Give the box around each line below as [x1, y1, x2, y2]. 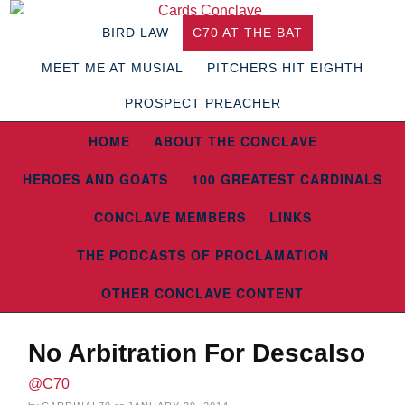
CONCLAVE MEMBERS [93, 208, 246, 226]
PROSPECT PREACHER [124, 96, 281, 110]
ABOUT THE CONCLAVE [153, 132, 317, 150]
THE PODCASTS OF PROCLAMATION [76, 246, 329, 264]
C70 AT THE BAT [193, 25, 303, 40]
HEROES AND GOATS [23, 170, 168, 188]
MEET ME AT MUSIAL [42, 61, 184, 75]
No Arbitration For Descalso [28, 339, 365, 367]
